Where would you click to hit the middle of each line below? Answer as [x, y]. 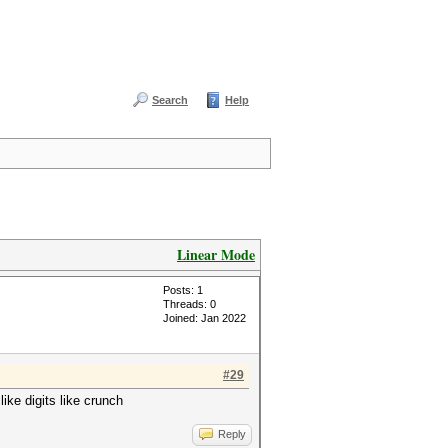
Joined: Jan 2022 [204, 318]
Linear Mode [216, 254]
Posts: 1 [183, 290]
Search [170, 100]
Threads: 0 [189, 304]
